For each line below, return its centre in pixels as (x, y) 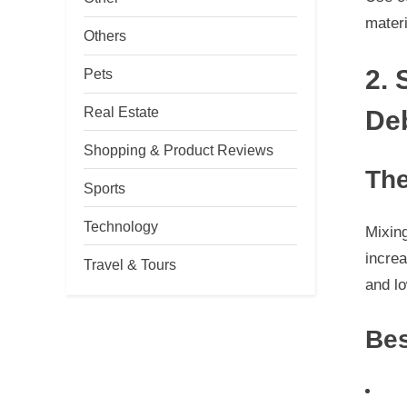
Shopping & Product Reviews (179, 149)
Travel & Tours (130, 264)
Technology (121, 226)
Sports (104, 188)
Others (105, 36)
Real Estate (121, 111)
